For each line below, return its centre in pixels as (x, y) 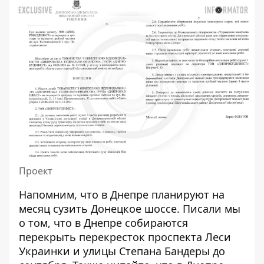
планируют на (187, 195)
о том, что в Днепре (70, 223)
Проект (36, 171)
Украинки (44, 251)
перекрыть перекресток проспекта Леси (125, 237)
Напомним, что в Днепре (84, 195)
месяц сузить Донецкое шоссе (98, 209)
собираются (155, 223)
